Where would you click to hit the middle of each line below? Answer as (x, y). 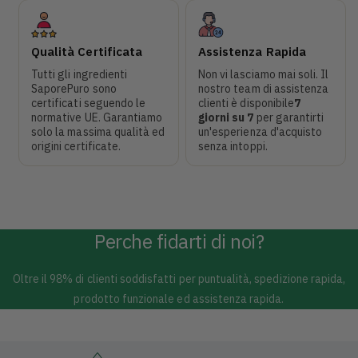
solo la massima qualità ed (98, 131)
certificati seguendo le (89, 103)
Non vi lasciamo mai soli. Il (264, 74)
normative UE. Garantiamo (97, 117)
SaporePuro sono (74, 88)
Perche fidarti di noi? (179, 241)
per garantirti (290, 117)
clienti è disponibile (247, 103)
